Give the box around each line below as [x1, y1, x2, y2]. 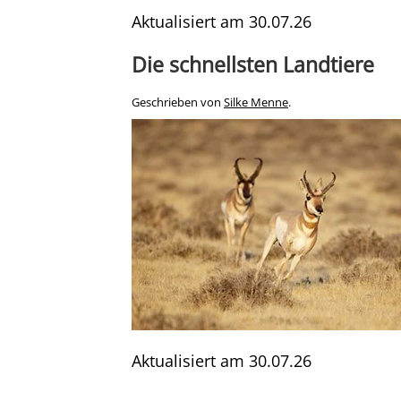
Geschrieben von [132, 95, 224, 111]
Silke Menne [224, 95, 288, 111]
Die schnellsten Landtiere [132, 50, 374, 80]
